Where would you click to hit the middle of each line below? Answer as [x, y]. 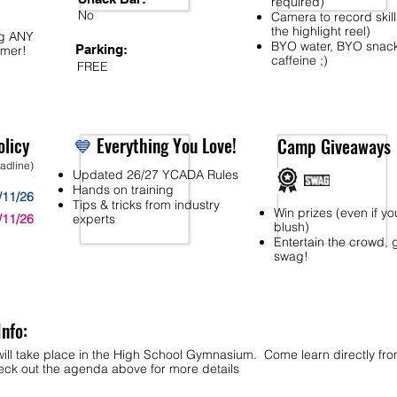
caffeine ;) [299, 60]
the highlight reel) [320, 31]
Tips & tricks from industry [146, 205]
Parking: [101, 49]
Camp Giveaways [334, 146]
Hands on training [123, 190]
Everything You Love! [164, 145]
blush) [291, 227]
